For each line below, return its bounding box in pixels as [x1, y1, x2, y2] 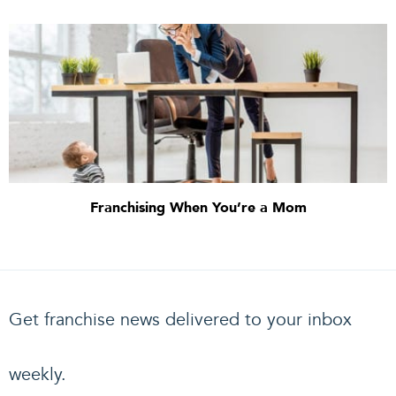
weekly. [9, 362, 66, 386]
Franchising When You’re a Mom [89, 198, 307, 217]
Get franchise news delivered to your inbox [9, 308, 352, 331]
